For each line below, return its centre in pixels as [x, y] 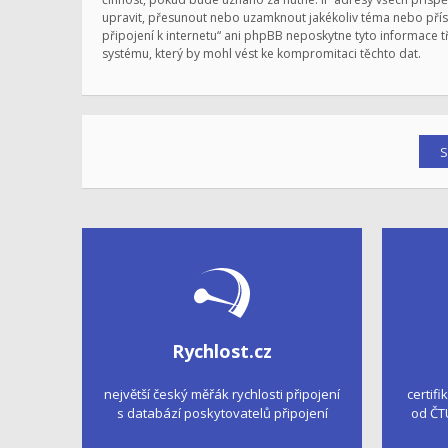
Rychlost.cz [222, 351]
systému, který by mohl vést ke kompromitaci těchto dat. [261, 54]
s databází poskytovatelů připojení [222, 413]
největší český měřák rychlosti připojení [222, 394]
